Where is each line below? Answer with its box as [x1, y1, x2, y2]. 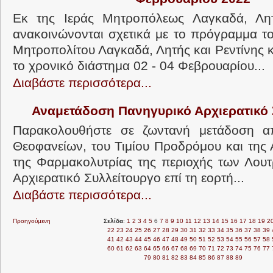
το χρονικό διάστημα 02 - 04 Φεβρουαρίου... [13, 58, 265, 73]
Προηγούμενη [13, 218, 51, 224]
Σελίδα [103, 218, 123, 224]
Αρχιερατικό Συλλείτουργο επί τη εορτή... [13, 171, 244, 185]
